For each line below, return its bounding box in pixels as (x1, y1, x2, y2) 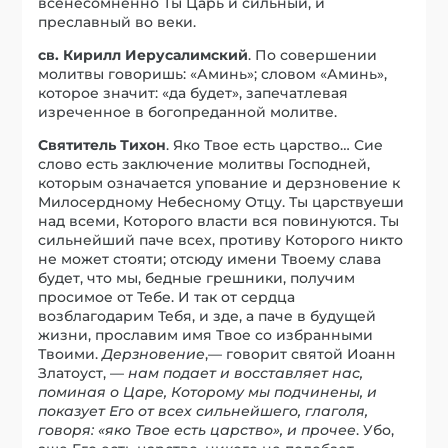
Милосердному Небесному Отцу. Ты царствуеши (38, 192, 405, 211)
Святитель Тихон (38, 135, 167, 154)
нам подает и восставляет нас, (128, 363, 364, 382)
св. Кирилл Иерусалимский (38, 45, 249, 64)
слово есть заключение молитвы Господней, (38, 154, 371, 173)
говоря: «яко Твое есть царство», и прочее (38, 420, 357, 439)
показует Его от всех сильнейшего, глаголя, (38, 401, 369, 420)
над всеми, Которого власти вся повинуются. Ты (38, 211, 400, 230)
